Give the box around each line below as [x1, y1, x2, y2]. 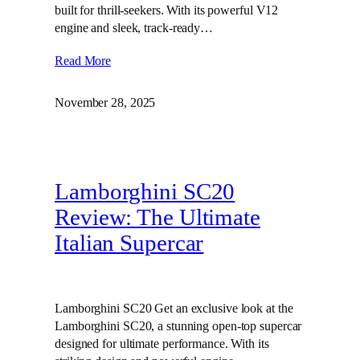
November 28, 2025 [55, 95, 156, 111]
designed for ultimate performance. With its [55, 335, 269, 351]
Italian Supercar [55, 231, 204, 256]
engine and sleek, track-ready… [55, 20, 213, 36]
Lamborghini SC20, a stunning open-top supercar [55, 317, 302, 333]
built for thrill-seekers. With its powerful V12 [55, 2, 279, 18]
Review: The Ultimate [55, 205, 260, 231]
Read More [55, 53, 112, 69]
